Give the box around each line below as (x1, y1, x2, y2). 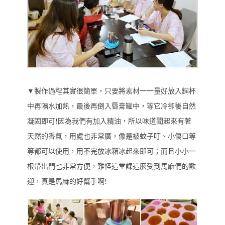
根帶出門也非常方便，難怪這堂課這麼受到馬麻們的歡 (27, 161, 196, 170)
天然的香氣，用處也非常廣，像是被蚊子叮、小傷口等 (27, 131, 196, 140)
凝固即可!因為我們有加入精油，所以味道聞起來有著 (27, 116, 191, 125)
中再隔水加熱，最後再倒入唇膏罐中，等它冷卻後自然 (27, 101, 196, 110)
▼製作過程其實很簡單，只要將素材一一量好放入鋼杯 (27, 86, 196, 95)
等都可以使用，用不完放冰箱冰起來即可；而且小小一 (27, 146, 196, 155)
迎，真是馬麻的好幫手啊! (27, 176, 107, 185)
